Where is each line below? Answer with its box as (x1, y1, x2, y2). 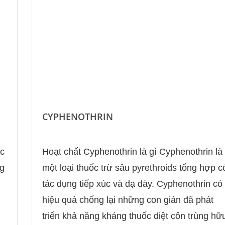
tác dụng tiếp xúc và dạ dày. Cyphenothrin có (42, 178, 222, 189)
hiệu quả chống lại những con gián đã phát (42, 194, 213, 205)
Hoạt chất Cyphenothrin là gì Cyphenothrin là (42, 146, 222, 157)
